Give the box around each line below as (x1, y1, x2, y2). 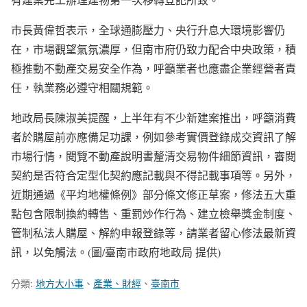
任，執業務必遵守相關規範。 (11, 80, 153, 95)
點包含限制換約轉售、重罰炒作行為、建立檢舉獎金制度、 (11, 206, 296, 221)
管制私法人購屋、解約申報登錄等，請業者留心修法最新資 (11, 225, 296, 240)
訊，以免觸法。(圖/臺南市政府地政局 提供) (11, 245, 221, 259)
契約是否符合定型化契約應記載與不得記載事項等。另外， (11, 168, 296, 182)
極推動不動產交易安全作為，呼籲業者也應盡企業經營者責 (11, 61, 296, 75)
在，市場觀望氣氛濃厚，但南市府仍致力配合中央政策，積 (11, 42, 296, 56)
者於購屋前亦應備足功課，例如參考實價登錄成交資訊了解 (11, 130, 296, 144)
